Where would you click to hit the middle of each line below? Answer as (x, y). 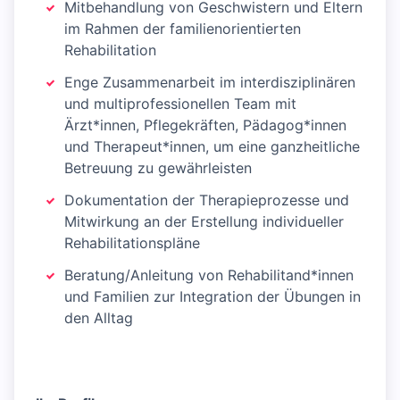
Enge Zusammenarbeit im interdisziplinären (210, 83)
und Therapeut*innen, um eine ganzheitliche (212, 147)
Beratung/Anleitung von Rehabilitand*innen (209, 275)
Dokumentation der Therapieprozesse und (207, 200)
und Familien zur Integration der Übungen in (212, 297)
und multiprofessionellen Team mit (180, 104)
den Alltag (99, 318)
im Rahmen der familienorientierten (183, 29)
